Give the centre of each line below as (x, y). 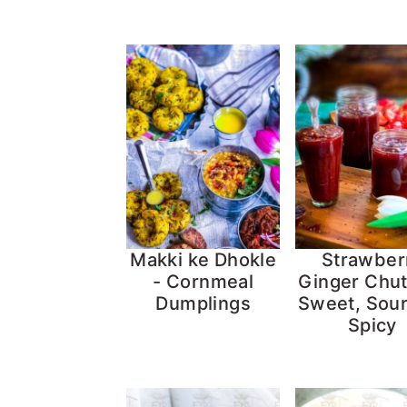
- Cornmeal (203, 282)
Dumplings (203, 304)
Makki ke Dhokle (203, 260)
